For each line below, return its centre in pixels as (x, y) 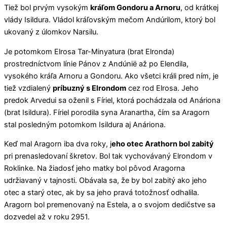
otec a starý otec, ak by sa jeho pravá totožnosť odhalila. (102, 193)
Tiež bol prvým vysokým (47, 7)
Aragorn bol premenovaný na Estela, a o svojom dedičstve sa (110, 205)
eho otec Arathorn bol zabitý (163, 144)
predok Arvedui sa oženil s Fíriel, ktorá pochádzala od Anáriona (112, 100)
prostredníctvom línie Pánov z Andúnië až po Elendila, (96, 64)
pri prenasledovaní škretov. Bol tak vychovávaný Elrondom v (108, 156)
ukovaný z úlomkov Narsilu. (51, 32)
